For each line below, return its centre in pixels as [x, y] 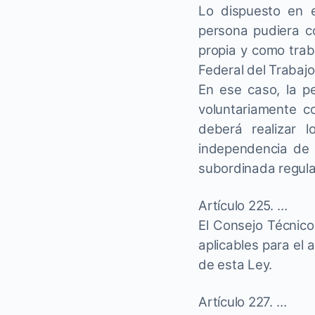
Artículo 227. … [243, 302]
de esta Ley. [236, 265]
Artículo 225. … [243, 206]
